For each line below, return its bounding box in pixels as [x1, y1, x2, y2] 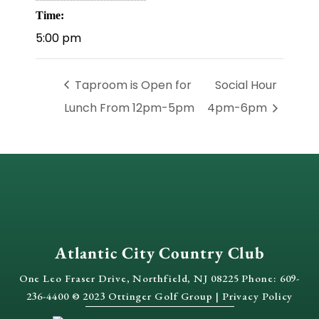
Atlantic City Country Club [54, 242, 265, 264]
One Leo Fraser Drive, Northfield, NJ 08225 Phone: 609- [19, 271, 300, 286]
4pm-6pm [206, 100, 270, 117]
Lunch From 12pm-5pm [64, 100, 194, 117]
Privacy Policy [221, 289, 293, 303]
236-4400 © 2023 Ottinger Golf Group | [26, 289, 222, 303]
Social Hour [214, 76, 277, 93]
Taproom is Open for [72, 76, 192, 93]
